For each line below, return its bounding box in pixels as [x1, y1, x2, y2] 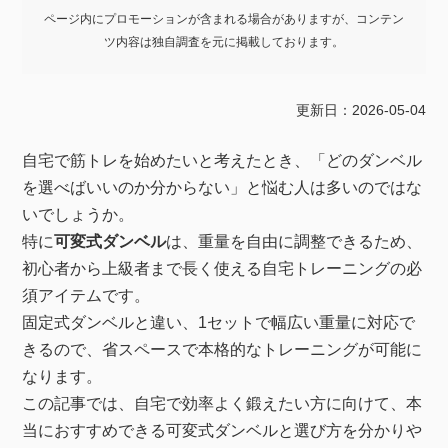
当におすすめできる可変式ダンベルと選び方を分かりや [22, 421, 423, 439]
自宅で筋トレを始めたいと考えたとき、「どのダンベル [22, 151, 423, 169]
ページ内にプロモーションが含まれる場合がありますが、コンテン [44, 11, 404, 26]
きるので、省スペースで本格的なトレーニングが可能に [22, 340, 423, 358]
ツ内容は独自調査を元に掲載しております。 [104, 34, 344, 49]
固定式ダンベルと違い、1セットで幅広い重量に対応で [22, 313, 416, 331]
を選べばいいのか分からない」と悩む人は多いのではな [22, 178, 423, 196]
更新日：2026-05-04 [295, 101, 426, 118]
